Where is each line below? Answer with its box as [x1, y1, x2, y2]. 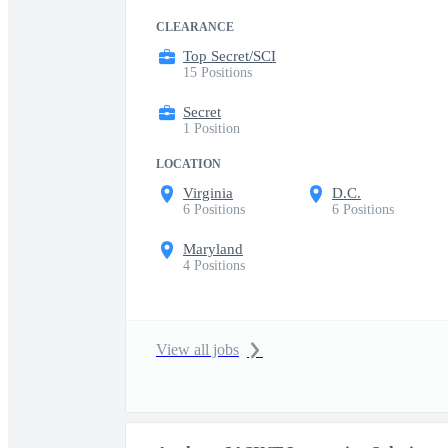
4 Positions [183, 258, 245, 273]
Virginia [183, 185, 233, 201]
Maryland [183, 241, 243, 257]
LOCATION [156, 157, 221, 171]
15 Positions [183, 65, 252, 80]
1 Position [183, 121, 240, 136]
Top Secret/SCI [183, 48, 276, 64]
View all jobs [156, 341, 239, 358]
